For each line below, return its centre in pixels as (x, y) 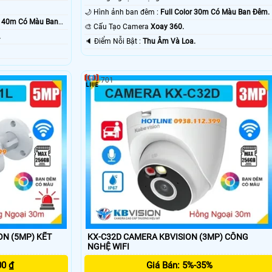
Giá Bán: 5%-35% (179, 265)
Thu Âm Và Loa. (169, 42)
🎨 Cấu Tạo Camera (122, 27)
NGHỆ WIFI (108, 246)
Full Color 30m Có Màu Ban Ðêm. (215, 12)
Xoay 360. (167, 27)
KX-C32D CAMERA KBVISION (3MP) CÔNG (156, 236)
